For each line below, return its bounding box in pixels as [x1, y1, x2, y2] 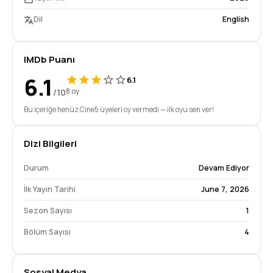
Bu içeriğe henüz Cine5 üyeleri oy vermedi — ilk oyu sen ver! [24, 105, 214, 114]
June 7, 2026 [201, 184, 249, 194]
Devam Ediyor [199, 163, 249, 173]
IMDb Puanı [24, 53, 75, 66]
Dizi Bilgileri [24, 137, 77, 150]
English [222, 14, 249, 24]
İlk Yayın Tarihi [24, 184, 76, 194]
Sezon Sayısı [24, 205, 72, 216]
